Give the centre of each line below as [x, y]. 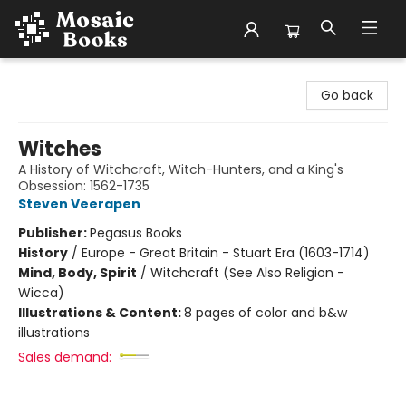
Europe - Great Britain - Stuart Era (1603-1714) [226, 253]
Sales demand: [65, 357]
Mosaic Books [56, 75]
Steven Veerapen [79, 204]
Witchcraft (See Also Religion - [247, 273]
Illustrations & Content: [101, 313]
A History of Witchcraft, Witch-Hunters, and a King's [181, 169]
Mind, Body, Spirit [77, 273]
